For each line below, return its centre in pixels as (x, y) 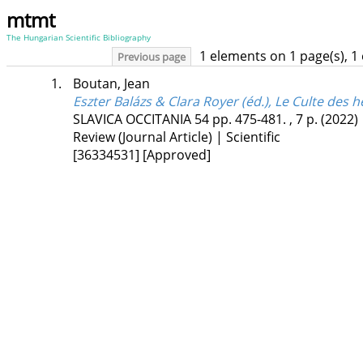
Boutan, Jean (111, 84)
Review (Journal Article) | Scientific (176, 137)
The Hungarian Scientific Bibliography (79, 37)
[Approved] (176, 155)
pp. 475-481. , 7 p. (266, 120)
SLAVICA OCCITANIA (132, 120)
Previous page (152, 57)
